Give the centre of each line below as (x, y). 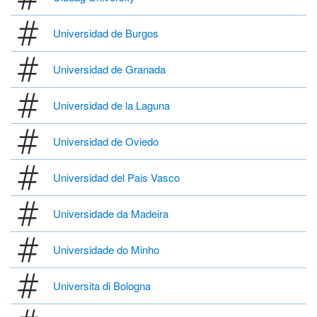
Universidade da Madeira (111, 214)
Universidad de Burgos (106, 33)
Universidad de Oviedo (106, 142)
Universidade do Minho (106, 250)
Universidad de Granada (109, 69)
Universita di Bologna (102, 286)
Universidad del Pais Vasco (116, 178)
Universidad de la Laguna (111, 105)
